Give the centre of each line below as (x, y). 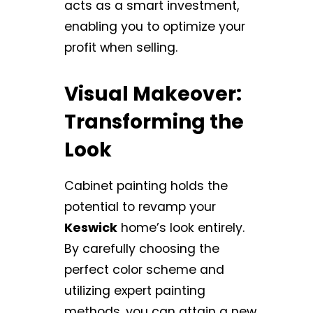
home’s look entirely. (181, 228)
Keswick (91, 228)
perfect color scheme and (144, 270)
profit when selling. (121, 48)
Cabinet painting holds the (146, 186)
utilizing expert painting (135, 291)
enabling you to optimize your (155, 27)
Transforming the (154, 122)
